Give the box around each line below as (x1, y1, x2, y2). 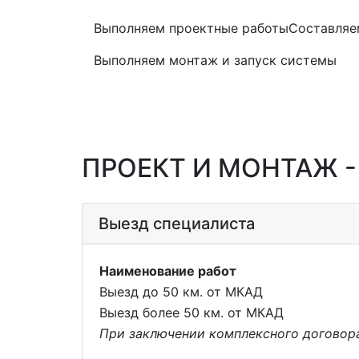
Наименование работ (99, 263, 236, 280)
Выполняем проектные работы (94, 20, 288, 37)
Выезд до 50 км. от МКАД (99, 284, 263, 301)
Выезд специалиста (99, 214, 255, 234)
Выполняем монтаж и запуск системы (94, 52, 337, 69)
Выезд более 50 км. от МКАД (99, 305, 284, 321)
